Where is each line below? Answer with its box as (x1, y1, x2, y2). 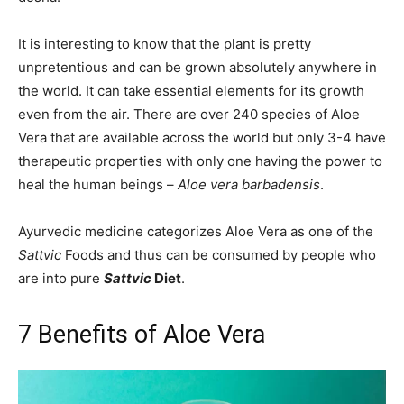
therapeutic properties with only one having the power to (18, 152, 382, 170)
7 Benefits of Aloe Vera (18, 320, 265, 349)
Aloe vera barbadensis (178, 176, 320, 193)
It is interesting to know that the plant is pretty (18, 35, 311, 52)
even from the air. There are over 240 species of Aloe (18, 106, 360, 123)
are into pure (18, 270, 104, 287)
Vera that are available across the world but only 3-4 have (18, 129, 386, 146)
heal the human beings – (18, 176, 178, 193)
